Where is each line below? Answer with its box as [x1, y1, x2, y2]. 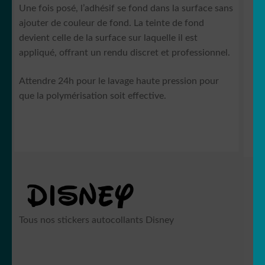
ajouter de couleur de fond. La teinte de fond [19, 18, 204, 28]
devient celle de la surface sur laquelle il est [19, 33, 198, 43]
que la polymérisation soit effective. [19, 91, 166, 101]
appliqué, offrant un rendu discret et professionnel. [19, 48, 230, 58]
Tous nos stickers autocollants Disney [19, 215, 174, 225]
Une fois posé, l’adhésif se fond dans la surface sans [19, 4, 233, 14]
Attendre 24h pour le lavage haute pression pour [19, 76, 219, 86]
